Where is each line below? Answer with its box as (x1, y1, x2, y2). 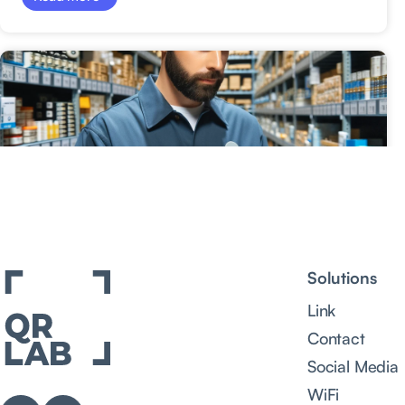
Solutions (307, 267, 377, 287)
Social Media (307, 355, 399, 376)
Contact (307, 327, 365, 348)
